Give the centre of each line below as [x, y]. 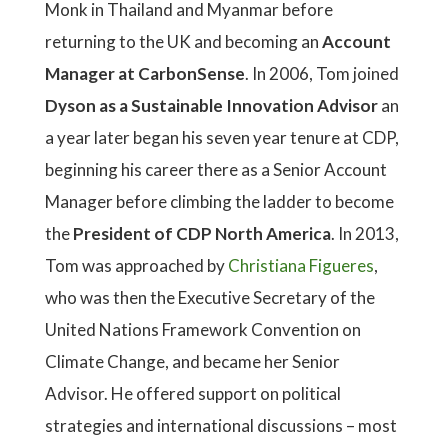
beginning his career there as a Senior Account [216, 169]
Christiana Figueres [301, 265]
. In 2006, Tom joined [322, 73]
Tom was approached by [136, 265]
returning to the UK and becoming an [183, 41]
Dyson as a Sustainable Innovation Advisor [211, 105]
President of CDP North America [202, 233]
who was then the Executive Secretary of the [210, 297]
